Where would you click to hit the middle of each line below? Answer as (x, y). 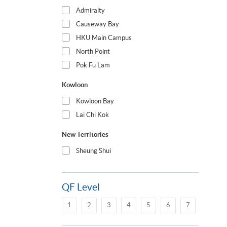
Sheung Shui (94, 151)
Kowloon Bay (95, 101)
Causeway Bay (98, 24)
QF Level (81, 187)
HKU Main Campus (104, 38)
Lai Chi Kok (93, 115)
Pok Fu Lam (93, 65)
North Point (93, 52)
